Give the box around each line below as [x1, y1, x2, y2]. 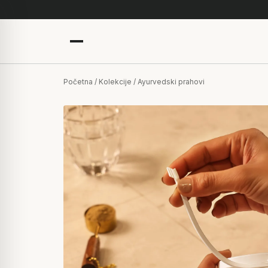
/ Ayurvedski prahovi [132, 77, 205, 86]
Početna [63, 77, 93, 86]
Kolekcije [99, 77, 132, 86]
